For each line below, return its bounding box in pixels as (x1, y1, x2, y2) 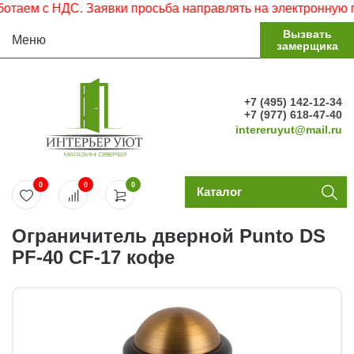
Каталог (196, 185, 242, 198)
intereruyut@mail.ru (235, 123, 342, 136)
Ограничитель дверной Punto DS (12, 225, 326, 247)
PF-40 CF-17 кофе (12, 247, 175, 268)
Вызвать (282, 28, 332, 40)
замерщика (276, 40, 338, 52)
